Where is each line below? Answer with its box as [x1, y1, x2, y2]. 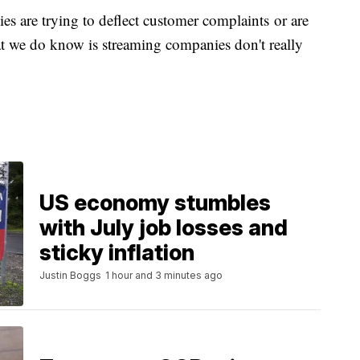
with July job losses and [39, 214, 288, 241]
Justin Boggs [39, 268, 101, 281]
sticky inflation [39, 239, 194, 266]
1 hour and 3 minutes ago [105, 268, 223, 281]
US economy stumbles [39, 189, 271, 216]
